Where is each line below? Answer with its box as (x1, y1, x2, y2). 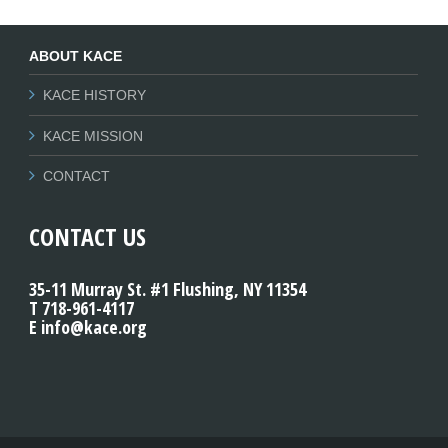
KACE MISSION (43, 127, 143, 144)
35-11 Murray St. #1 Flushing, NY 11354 (29, 277, 306, 301)
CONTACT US (29, 220, 146, 253)
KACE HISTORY (43, 87, 146, 104)
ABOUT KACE (29, 48, 122, 65)
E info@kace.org (29, 315, 147, 339)
